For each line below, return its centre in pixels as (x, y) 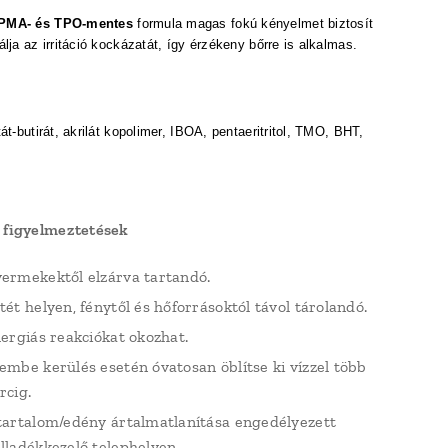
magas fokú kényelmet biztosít (280, 23)
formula (159, 23)
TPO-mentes (93, 23)
